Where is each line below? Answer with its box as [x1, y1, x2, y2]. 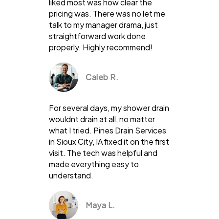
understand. [49, 170, 93, 180]
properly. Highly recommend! [49, 42, 153, 52]
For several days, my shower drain [49, 102, 169, 113]
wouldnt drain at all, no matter [49, 113, 155, 124]
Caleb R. [86, 71, 118, 82]
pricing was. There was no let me [49, 8, 165, 19]
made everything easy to [49, 158, 139, 169]
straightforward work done [49, 30, 146, 41]
